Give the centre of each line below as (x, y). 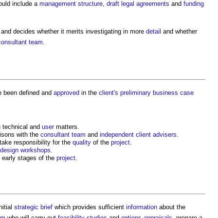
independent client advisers (138, 134)
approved (66, 92)
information (142, 207)
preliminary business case (157, 92)
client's (109, 92)
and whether (179, 31)
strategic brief (33, 207)
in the (89, 92)
